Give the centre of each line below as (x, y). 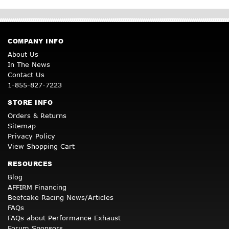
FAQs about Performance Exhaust (64, 217)
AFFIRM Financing (37, 187)
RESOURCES (30, 164)
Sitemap (22, 125)
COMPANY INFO (36, 41)
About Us (23, 54)
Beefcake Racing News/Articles (61, 197)
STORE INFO (30, 102)
